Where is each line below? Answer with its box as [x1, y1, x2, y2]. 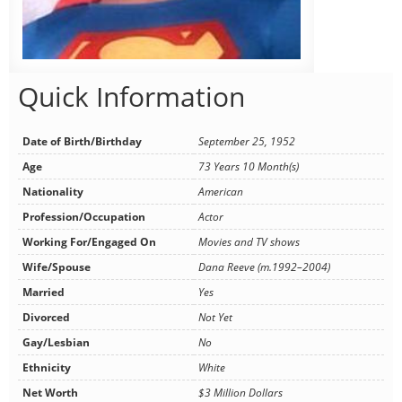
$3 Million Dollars [198, 384, 283, 400]
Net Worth [22, 384, 78, 400]
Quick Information [18, 77, 245, 115]
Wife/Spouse [22, 258, 91, 275]
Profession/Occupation [22, 208, 145, 224]
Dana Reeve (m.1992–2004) [198, 258, 330, 275]
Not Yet [198, 309, 232, 325]
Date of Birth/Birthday [22, 133, 142, 149]
